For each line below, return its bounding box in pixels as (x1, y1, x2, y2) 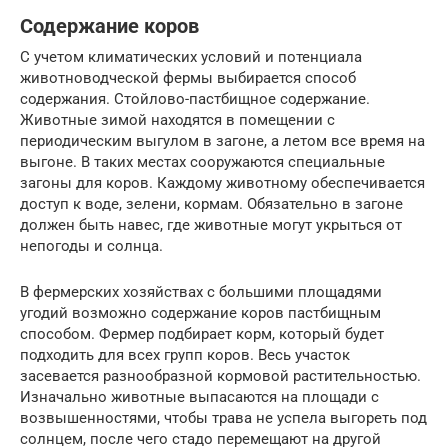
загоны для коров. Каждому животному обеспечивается (20, 173, 425, 192)
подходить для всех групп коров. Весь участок (20, 345, 350, 364)
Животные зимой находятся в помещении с (20, 110, 335, 129)
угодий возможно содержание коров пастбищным (20, 303, 381, 322)
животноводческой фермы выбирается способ (20, 68, 356, 87)
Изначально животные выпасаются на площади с (20, 387, 379, 406)
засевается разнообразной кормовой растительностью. (20, 366, 421, 385)
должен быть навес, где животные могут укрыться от (20, 215, 402, 234)
